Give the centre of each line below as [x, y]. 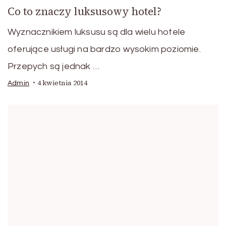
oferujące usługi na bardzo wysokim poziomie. [104, 49]
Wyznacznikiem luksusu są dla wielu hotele [97, 32]
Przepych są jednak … [53, 66]
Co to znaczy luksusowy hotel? [84, 11]
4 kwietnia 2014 [62, 83]
